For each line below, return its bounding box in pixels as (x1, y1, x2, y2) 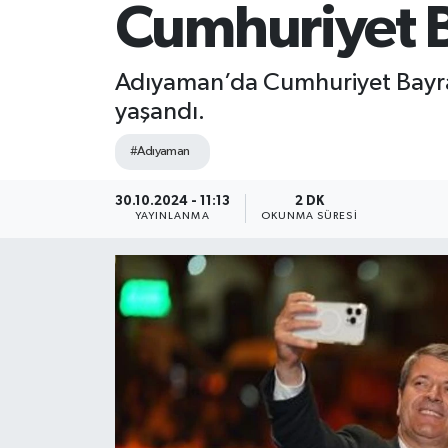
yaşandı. (114, 98, 205, 124)
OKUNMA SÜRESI (260, 211, 358, 222)
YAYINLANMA (134, 211, 210, 222)
